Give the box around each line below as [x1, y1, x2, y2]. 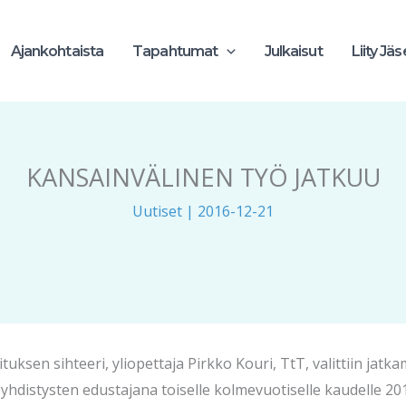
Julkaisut [264, 42, 323, 60]
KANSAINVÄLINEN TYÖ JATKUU [25, 160, 381, 194]
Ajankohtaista [10, 42, 104, 60]
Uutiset [132, 201, 182, 221]
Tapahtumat [132, 42, 218, 60]
